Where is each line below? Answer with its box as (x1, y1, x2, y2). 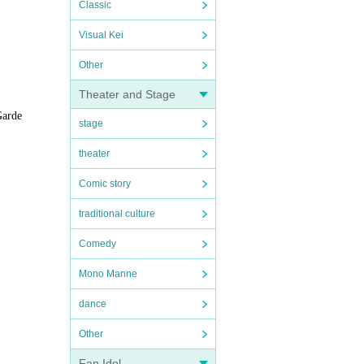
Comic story (79, 178, 131, 189)
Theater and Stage (79, 88, 175, 101)
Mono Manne (79, 268, 137, 279)
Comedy (79, 238, 116, 249)
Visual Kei (79, 29, 123, 41)
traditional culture (79, 208, 155, 219)
